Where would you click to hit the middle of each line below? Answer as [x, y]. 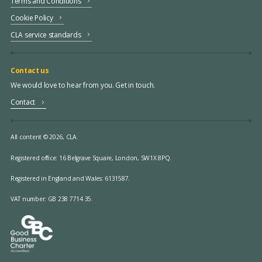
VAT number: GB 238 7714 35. [51, 199]
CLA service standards [46, 35]
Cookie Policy [32, 18]
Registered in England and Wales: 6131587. [70, 178]
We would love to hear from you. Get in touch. [83, 85]
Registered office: [35, 158]
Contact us [30, 70]
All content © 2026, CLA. [44, 137]
